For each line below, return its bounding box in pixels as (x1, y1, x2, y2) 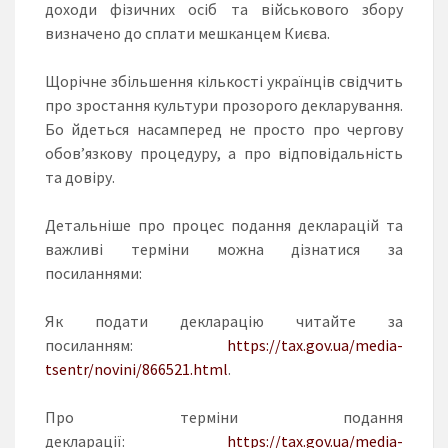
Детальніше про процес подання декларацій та (45, 215, 403, 236)
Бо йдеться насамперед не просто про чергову (45, 119, 403, 140)
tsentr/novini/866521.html (45, 359, 228, 380)
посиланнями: (45, 263, 142, 284)
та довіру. (45, 167, 115, 188)
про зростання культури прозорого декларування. (45, 95, 403, 116)
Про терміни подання (45, 407, 403, 428)
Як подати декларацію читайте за (45, 311, 403, 332)
